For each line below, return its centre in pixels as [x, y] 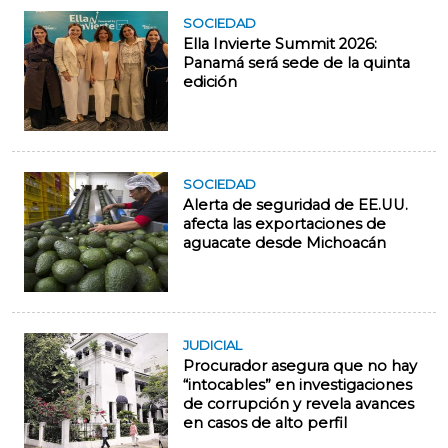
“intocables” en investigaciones [297, 385]
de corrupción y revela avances [298, 404]
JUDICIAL [212, 345]
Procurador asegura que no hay [300, 366]
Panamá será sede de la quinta [296, 63]
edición [210, 82]
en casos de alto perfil [265, 423]
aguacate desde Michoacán [284, 243]
